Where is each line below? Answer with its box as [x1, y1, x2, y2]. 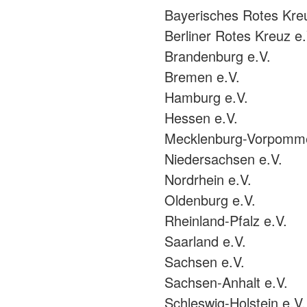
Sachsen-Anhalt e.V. [164, 272, 288, 293]
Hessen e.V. [164, 108, 238, 128]
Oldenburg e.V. [164, 190, 256, 210]
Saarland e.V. [164, 231, 246, 251]
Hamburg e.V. [164, 87, 248, 108]
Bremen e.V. [164, 66, 240, 87]
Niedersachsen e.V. [164, 149, 282, 169]
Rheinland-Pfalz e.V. [164, 210, 287, 231]
